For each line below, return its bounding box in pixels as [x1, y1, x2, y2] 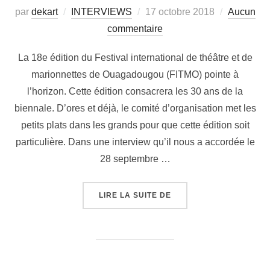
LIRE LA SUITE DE [99, 191, 171, 200]
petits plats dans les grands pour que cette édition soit [20, 120, 250, 131]
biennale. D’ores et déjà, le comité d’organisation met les [14, 103, 256, 114]
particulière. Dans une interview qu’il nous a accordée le [15, 137, 255, 148]
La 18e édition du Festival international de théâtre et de [17, 52, 253, 63]
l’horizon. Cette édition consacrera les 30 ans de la [27, 86, 243, 97]
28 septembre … [99, 154, 171, 165]
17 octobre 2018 [145, 7, 215, 17]
